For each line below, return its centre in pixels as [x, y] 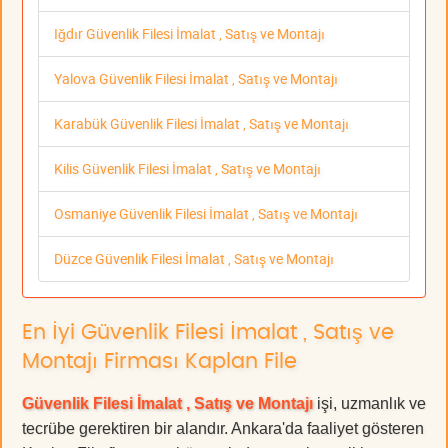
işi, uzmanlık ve [369, 404]
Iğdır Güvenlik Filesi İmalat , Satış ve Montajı [189, 34]
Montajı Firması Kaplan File [159, 362]
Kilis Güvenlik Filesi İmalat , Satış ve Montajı [187, 169]
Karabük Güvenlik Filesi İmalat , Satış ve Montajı [201, 124]
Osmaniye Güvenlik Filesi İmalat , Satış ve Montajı [206, 214]
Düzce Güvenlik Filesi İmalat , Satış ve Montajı [194, 259]
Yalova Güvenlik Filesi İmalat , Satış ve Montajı [196, 79]
